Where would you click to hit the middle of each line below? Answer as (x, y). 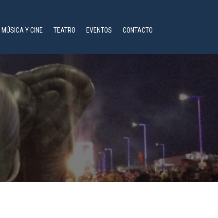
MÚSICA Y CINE (22, 30)
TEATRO (64, 30)
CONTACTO (137, 30)
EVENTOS (99, 30)
